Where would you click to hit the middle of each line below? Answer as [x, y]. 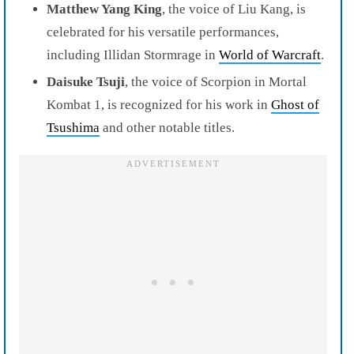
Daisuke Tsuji [86, 81]
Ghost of [295, 104]
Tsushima [73, 127]
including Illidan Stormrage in [133, 55]
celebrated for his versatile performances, [163, 32]
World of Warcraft [270, 55]
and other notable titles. [167, 127]
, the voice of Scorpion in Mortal [216, 81]
